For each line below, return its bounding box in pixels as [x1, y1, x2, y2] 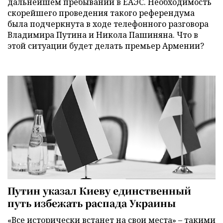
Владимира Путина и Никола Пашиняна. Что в [7, 29, 198, 41]
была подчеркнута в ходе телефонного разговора [7, 18, 209, 30]
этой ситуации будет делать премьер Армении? [7, 40, 204, 52]
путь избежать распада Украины [7, 196, 176, 210]
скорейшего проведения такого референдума [7, 7, 195, 19]
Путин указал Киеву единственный [7, 183, 191, 197]
